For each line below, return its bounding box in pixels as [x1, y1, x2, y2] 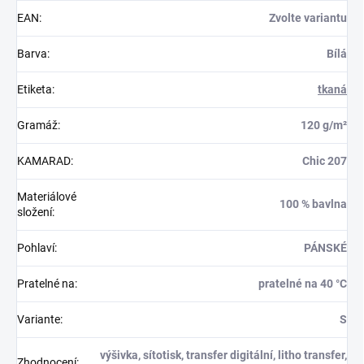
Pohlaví [17, 241, 54, 255]
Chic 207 [302, 154, 347, 168]
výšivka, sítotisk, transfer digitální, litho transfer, [100, 349, 347, 362]
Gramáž [17, 119, 58, 132]
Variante [17, 313, 60, 327]
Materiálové [17, 190, 76, 204]
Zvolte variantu [269, 11, 347, 25]
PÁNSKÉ [304, 241, 347, 255]
